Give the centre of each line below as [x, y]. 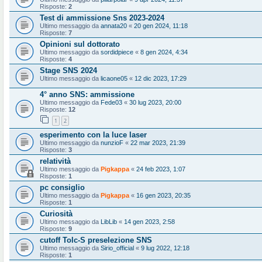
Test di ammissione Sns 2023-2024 [102, 18]
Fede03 [111, 102]
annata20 [114, 26]
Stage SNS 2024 [68, 70]
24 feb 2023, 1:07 [161, 169]
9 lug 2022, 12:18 [165, 248]
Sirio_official [117, 248]
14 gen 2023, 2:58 [149, 221]
